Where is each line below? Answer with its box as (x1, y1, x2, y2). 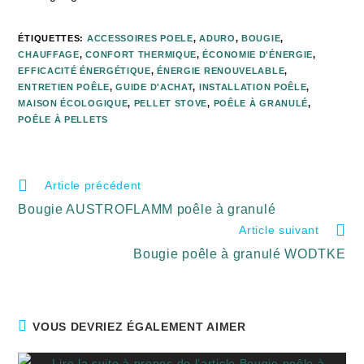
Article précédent (45, 179, 142, 192)
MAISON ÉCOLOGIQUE (18, 98, 128, 108)
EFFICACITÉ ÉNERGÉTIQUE (18, 66, 151, 76)
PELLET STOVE (133, 98, 208, 108)
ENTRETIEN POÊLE (18, 82, 110, 92)
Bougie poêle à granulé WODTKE (133, 247, 346, 261)
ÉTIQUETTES (18, 33, 80, 43)
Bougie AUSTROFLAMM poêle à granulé (18, 202, 276, 216)
